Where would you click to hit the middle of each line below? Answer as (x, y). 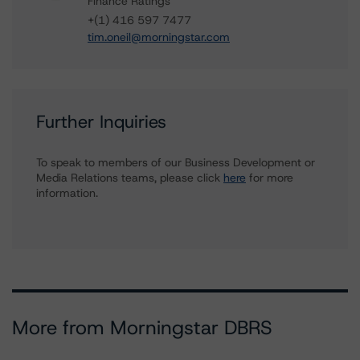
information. (67, 193)
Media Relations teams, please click (130, 178)
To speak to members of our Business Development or (176, 162)
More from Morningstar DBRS (142, 328)
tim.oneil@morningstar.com (159, 37)
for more (270, 178)
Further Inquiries (101, 122)
